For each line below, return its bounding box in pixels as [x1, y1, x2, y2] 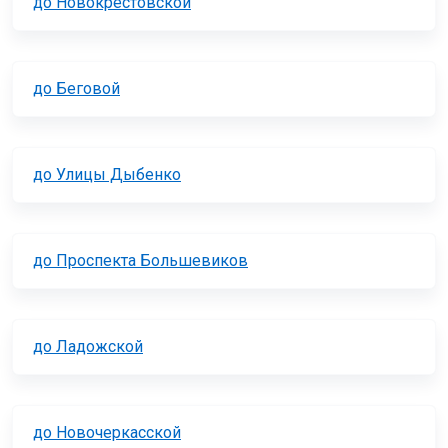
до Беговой [33, 79, 120, 99]
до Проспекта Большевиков [33, 251, 248, 271]
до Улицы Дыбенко [33, 165, 181, 185]
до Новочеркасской [33, 423, 181, 443]
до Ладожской [33, 337, 143, 357]
